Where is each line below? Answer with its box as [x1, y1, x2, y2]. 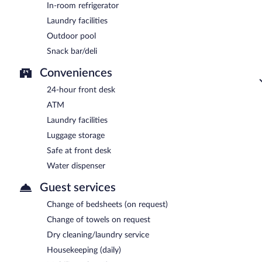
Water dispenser [47, 161, 105, 170]
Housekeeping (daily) [47, 246, 121, 254]
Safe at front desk [47, 146, 111, 155]
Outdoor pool [47, 32, 96, 40]
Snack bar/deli [47, 47, 97, 56]
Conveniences [40, 67, 112, 79]
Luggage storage [47, 131, 105, 140]
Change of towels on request [47, 215, 150, 224]
